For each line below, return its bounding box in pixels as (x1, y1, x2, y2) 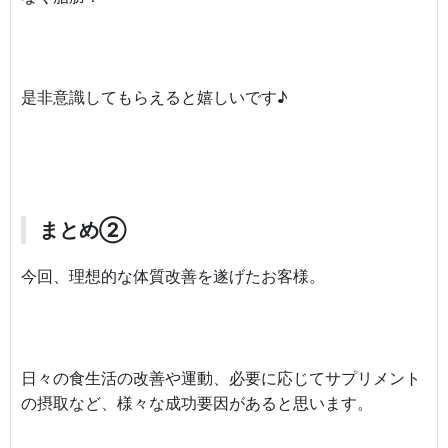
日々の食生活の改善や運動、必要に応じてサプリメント (21, 366, 421, 389)
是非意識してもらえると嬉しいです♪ (21, 85, 288, 108)
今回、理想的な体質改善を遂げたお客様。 (21, 265, 325, 288)
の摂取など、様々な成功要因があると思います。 (21, 391, 373, 414)
